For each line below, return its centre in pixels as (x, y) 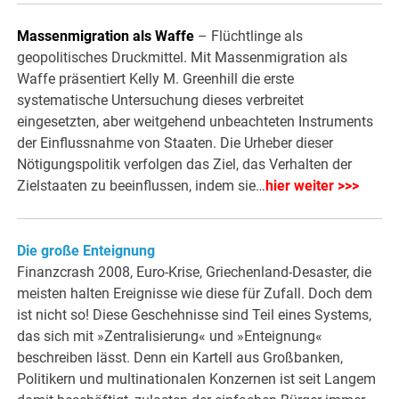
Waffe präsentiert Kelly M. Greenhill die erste (156, 79)
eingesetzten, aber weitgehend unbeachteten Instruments (195, 122)
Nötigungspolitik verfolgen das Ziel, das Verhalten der (185, 165)
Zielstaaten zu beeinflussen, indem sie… (142, 186)
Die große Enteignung (86, 251)
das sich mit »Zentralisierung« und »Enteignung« (170, 337)
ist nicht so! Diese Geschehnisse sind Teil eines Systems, (195, 315)
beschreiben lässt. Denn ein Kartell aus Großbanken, (180, 358)
